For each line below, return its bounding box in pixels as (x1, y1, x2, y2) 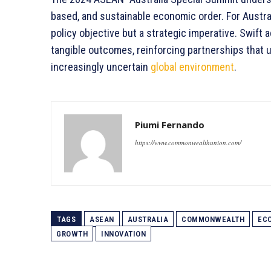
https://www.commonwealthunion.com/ (135, 137, 241, 147)
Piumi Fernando (135, 118, 204, 131)
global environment (151, 60, 234, 73)
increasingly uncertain (51, 60, 151, 73)
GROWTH (56, 229, 88, 238)
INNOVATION (101, 229, 146, 238)
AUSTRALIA (127, 214, 168, 224)
